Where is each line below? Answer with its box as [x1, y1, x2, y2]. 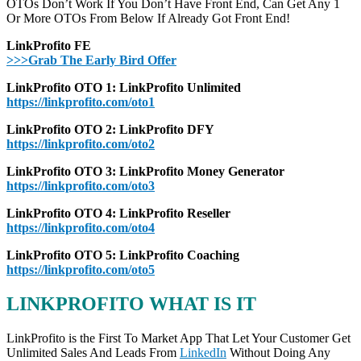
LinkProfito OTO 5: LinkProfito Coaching [6, 248, 239, 263]
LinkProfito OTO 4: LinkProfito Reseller [6, 206, 230, 221]
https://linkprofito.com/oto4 [6, 221, 155, 235]
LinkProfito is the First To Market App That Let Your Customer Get [6, 331, 351, 346]
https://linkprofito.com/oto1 [6, 95, 155, 110]
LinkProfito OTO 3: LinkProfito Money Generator [6, 164, 284, 179]
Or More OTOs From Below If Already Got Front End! [6, 11, 290, 26]
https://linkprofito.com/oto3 [6, 179, 155, 193]
